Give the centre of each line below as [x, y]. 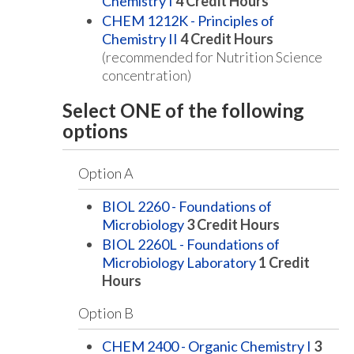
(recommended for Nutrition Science [212, 57]
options [95, 131]
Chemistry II [140, 39]
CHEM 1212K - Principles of [188, 21]
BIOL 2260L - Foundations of [191, 244]
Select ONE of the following [183, 110]
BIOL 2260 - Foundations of [187, 206]
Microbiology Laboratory [179, 262]
